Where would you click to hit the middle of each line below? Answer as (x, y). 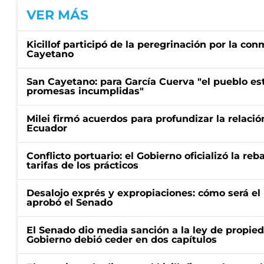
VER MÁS (57, 15)
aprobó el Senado (70, 202)
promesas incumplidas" (85, 91)
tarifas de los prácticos (82, 165)
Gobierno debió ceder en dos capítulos (122, 240)
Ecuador (47, 128)
